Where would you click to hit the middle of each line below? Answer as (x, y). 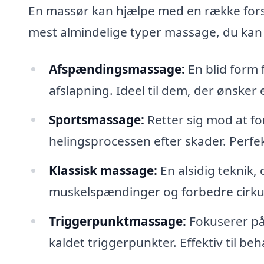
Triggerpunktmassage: (117, 221)
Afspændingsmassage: (117, 69)
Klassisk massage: (103, 170)
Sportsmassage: (96, 120)
